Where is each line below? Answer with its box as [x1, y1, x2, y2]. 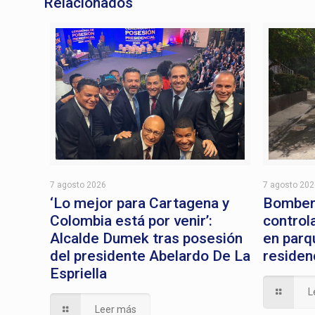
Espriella [50, 264, 108, 282]
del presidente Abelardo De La [50, 247, 251, 264]
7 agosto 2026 [50, 179, 107, 190]
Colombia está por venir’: [50, 212, 213, 229]
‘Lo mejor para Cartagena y [50, 194, 230, 212]
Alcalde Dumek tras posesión [50, 229, 243, 247]
